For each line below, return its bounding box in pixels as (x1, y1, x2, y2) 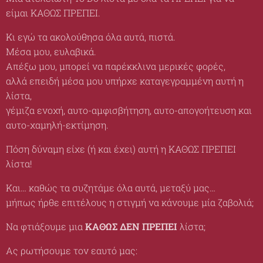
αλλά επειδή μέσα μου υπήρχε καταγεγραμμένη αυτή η (6, 75, 244, 87)
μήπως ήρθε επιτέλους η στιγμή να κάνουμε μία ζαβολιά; (6, 196, 254, 208)
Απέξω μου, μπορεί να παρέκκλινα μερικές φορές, (6, 60, 225, 72)
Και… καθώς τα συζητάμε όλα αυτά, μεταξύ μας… (6, 181, 215, 194)
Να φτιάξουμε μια (6, 220, 85, 232)
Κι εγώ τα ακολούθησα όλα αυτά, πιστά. (6, 31, 176, 43)
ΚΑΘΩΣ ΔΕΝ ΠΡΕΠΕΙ (85, 220, 177, 232)
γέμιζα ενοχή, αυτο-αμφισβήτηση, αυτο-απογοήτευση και (6, 104, 252, 116)
